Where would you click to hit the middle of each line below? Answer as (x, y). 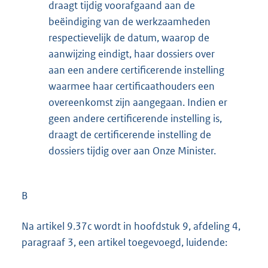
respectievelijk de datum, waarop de (129, 38)
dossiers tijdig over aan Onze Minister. (132, 151)
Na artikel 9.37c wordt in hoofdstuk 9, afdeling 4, (131, 226)
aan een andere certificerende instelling (136, 70)
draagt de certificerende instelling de (130, 135)
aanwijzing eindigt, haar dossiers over (132, 54)
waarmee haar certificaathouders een (132, 86)
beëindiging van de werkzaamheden (130, 22)
